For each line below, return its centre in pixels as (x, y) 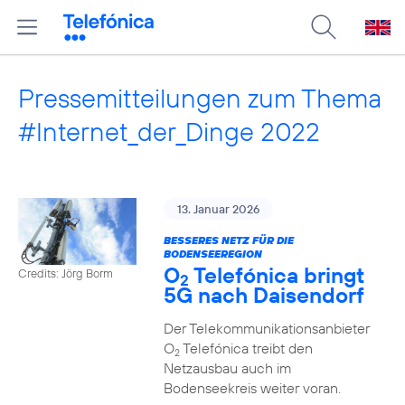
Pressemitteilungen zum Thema (200, 98)
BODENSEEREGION (212, 254)
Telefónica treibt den (246, 348)
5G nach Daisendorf (264, 295)
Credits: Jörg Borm (66, 273)
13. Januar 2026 (218, 209)
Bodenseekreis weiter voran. (252, 388)
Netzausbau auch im (227, 368)
